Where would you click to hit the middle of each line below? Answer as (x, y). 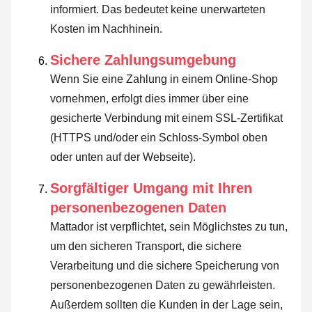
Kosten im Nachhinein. (106, 29)
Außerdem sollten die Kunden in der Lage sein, (166, 304)
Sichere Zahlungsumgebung (143, 60)
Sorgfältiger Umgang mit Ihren (151, 188)
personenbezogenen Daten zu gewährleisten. (163, 285)
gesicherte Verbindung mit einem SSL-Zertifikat (166, 118)
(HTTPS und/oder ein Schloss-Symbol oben (159, 137)
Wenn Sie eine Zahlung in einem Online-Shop (164, 79)
